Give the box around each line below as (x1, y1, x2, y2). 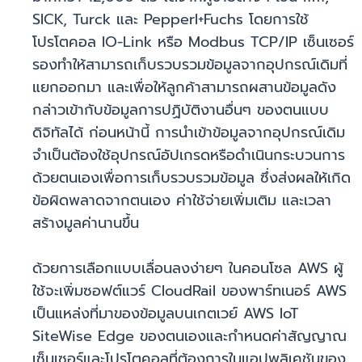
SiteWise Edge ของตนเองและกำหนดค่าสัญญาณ (32, 325, 347, 348)
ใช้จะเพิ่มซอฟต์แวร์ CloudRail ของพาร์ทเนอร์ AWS (32, 280, 347, 303)
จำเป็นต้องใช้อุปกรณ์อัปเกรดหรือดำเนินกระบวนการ (32, 144, 345, 167)
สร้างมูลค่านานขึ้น (32, 212, 139, 235)
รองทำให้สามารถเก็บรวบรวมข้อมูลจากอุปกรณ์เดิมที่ (32, 53, 347, 77)
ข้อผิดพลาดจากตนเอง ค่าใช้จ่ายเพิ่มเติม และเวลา (32, 189, 331, 213)
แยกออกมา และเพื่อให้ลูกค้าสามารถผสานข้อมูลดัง (32, 76, 336, 99)
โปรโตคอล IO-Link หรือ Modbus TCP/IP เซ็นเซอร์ (32, 31, 354, 54)
